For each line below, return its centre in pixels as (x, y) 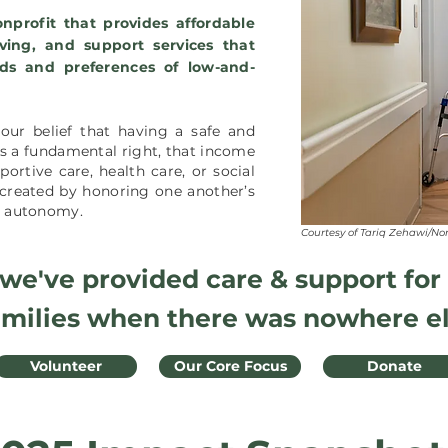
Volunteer (66, 366)
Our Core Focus (230, 366)
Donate (394, 366)
